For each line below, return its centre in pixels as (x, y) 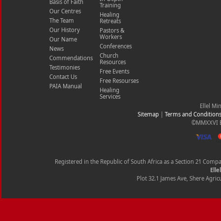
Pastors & (112, 30)
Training (110, 5)
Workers (111, 37)
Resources (113, 62)
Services (110, 96)
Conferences (116, 46)
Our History (65, 30)
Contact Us (63, 77)
